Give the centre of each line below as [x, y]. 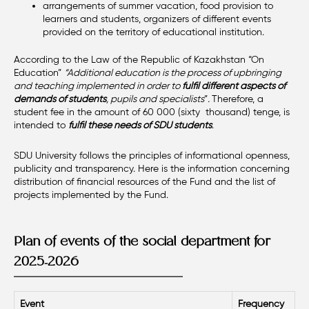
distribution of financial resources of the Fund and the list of [144, 181]
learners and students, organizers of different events [157, 19]
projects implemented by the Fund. [91, 195]
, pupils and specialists [155, 99]
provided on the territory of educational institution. [153, 32]
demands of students [60, 99]
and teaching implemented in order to [98, 86]
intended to [41, 125]
